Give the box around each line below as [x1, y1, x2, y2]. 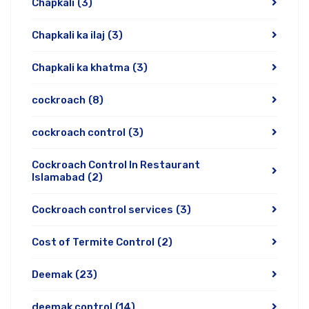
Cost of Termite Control [32, 236, 154, 248]
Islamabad [32, 171, 85, 183]
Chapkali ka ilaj [32, 29, 105, 41]
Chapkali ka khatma [32, 61, 130, 74]
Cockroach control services [32, 203, 173, 216]
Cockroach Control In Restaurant [32, 159, 200, 171]
